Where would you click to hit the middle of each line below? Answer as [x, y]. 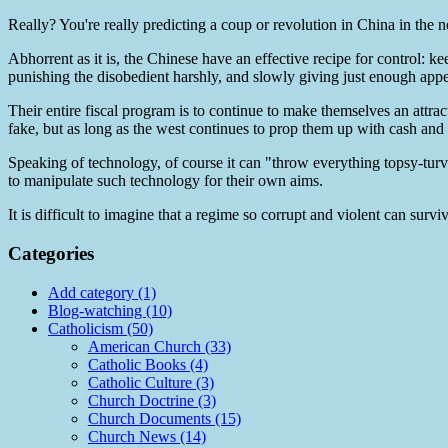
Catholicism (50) [100, 328]
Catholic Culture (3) [151, 382]
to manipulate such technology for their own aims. [165, 181]
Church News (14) [147, 436]
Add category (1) [102, 292]
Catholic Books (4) [148, 364]
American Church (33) [159, 346]
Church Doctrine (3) [152, 400]
